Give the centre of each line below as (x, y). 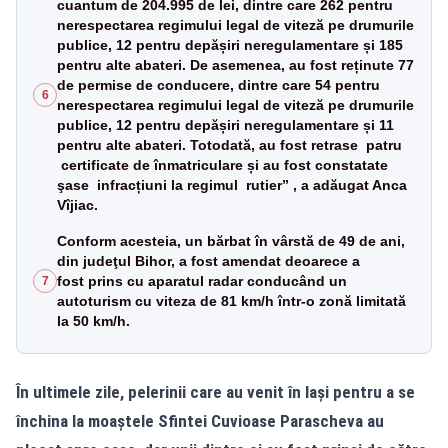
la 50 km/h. (93, 320)
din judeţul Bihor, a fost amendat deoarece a (208, 260)
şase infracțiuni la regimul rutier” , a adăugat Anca (232, 184)
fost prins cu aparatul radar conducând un (202, 280)
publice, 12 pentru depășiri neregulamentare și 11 (225, 124)
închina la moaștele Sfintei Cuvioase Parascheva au (200, 420)
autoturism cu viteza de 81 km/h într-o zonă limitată (231, 300)
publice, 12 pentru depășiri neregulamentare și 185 (230, 44)
